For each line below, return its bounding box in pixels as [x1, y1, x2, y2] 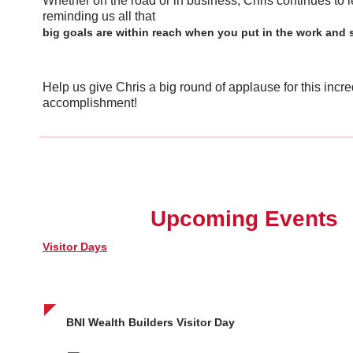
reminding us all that [43, 9, 158, 23]
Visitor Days [43, 240, 107, 253]
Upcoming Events [150, 206, 338, 231]
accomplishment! [43, 96, 137, 110]
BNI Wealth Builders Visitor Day [66, 316, 235, 329]
